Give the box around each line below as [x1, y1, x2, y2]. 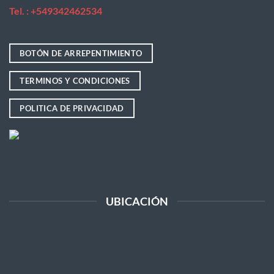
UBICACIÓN [106, 194, 168, 209]
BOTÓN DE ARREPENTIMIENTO [20, 48, 143, 59]
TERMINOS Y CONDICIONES [20, 75, 130, 86]
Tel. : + [9, 5, 36, 17]
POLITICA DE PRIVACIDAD [20, 103, 124, 113]
